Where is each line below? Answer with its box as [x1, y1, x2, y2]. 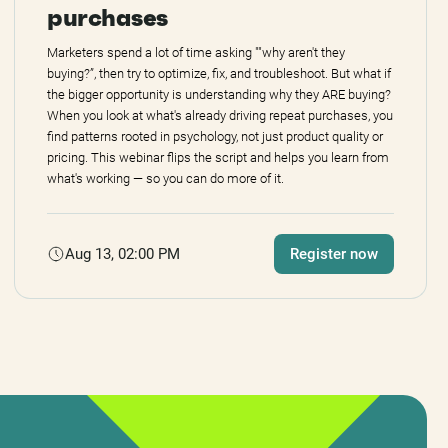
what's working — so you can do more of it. [47, 171, 285, 187]
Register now [289, 245, 378, 264]
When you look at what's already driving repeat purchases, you [47, 108, 394, 124]
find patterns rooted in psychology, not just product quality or [47, 129, 384, 145]
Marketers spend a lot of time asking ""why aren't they [47, 45, 346, 61]
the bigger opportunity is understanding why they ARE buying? [47, 87, 392, 103]
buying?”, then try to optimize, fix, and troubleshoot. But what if [47, 66, 392, 82]
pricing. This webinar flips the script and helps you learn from [47, 150, 390, 166]
